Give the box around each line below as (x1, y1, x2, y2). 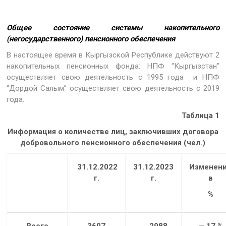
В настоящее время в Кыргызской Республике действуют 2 (7, 50, 219, 60)
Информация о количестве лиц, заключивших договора (7, 127, 218, 136)
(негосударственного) (7, 34, 83, 43)
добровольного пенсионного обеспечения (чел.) (20, 138, 206, 147)
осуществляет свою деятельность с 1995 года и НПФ (7, 72, 219, 82)
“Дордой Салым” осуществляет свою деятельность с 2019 (7, 83, 219, 93)
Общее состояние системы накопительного (7, 23, 219, 32)
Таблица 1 (181, 110, 219, 120)
